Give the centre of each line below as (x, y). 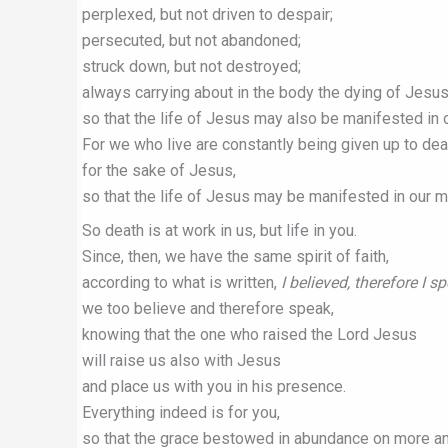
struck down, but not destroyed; (191, 66)
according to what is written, (181, 282)
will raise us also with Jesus (181, 360)
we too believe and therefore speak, (208, 308)
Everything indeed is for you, (181, 412)
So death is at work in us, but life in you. (219, 230)
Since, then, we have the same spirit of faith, (235, 256)
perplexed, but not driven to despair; (207, 14)
